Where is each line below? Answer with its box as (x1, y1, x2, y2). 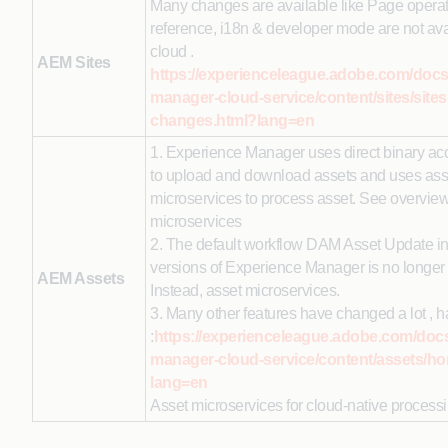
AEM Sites (37, 54, 111, 71)
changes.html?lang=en (150, 112, 314, 129)
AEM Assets (37, 270, 124, 287)
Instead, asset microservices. (150, 282, 340, 299)
